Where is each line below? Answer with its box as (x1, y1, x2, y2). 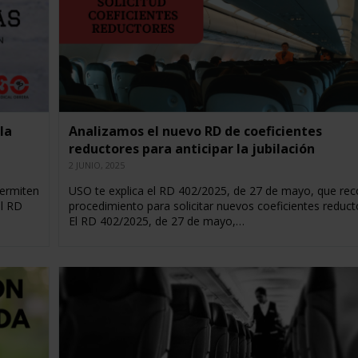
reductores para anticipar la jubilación (68, 140, 315, 158)
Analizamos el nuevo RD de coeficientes (68, 122, 322, 141)
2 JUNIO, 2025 (68, 159, 125, 172)
